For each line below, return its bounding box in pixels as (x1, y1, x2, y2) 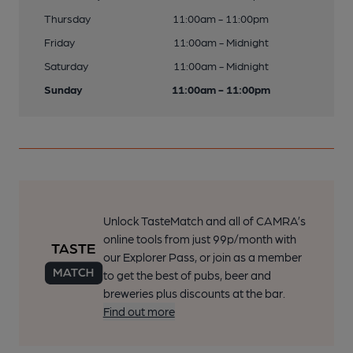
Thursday (44, 12, 91, 25)
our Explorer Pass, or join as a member (102, 250, 302, 265)
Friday (44, 35, 75, 49)
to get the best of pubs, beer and (102, 268, 271, 283)
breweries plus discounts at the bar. (102, 286, 285, 301)
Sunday (44, 83, 83, 96)
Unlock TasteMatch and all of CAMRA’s (102, 214, 306, 229)
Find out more (102, 304, 175, 319)
